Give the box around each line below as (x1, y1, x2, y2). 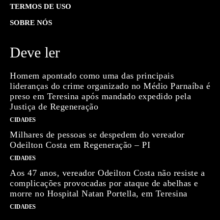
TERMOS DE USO (10, 2, 71, 10)
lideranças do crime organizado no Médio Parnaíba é (10, 81, 210, 91)
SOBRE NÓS (10, 18, 52, 27)
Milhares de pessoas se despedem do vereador (10, 129, 185, 139)
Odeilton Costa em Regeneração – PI (10, 139, 150, 150)
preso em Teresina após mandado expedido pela (10, 91, 191, 101)
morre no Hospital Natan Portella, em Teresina (10, 188, 188, 198)
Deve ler (10, 44, 60, 60)
